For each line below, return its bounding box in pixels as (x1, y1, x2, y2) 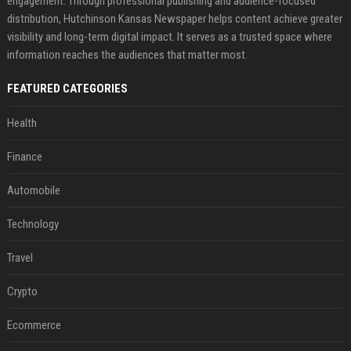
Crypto (6, 284, 38, 299)
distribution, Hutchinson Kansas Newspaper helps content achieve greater (6, 12, 342, 26)
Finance (6, 150, 42, 164)
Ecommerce (6, 318, 61, 332)
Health (6, 116, 37, 130)
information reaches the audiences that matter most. (6, 48, 248, 62)
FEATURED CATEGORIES (6, 81, 128, 96)
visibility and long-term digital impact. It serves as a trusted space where (6, 30, 332, 44)
